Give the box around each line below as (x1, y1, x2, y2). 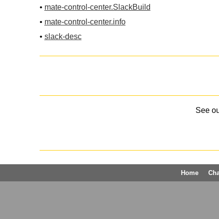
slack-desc (44, 32, 82, 41)
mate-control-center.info (44, 17, 126, 26)
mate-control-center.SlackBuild (44, 2, 151, 11)
